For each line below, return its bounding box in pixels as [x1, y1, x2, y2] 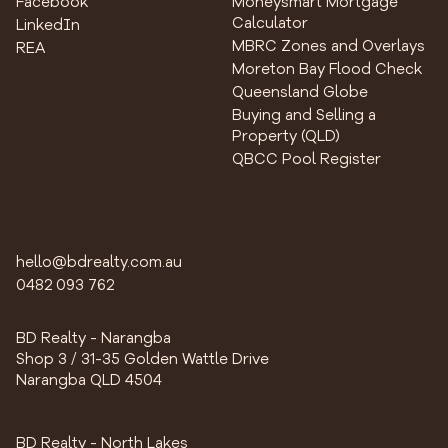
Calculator [232, 12, 309, 33]
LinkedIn [16, 14, 80, 35]
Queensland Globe [232, 81, 369, 102]
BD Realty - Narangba [16, 327, 171, 348]
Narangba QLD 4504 [16, 369, 162, 390]
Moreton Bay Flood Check [232, 58, 423, 79]
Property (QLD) [232, 125, 341, 146]
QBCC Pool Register [232, 148, 382, 169]
